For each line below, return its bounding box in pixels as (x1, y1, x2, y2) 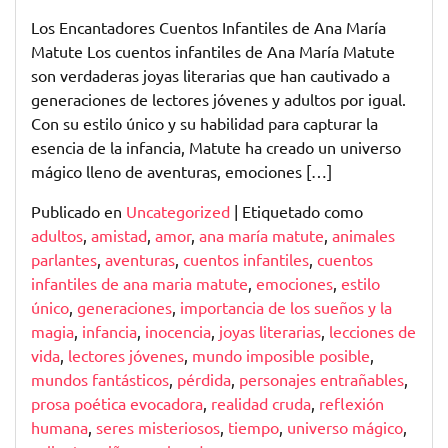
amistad (91, 225, 147, 245)
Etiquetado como (242, 201, 363, 221)
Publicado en (31, 201, 126, 221)
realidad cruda (211, 393, 311, 413)
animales (332, 225, 395, 245)
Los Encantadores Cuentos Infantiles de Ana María (31, 17, 386, 37)
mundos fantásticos (31, 369, 169, 389)
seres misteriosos (96, 417, 220, 437)
